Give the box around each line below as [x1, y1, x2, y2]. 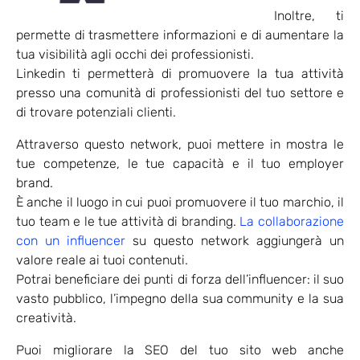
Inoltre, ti [274, 8, 344, 24]
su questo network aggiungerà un [125, 233, 344, 249]
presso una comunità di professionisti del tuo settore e [16, 85, 344, 101]
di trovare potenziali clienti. [16, 104, 176, 121]
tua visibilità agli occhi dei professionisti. [16, 47, 254, 63]
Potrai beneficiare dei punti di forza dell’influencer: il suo [16, 272, 344, 288]
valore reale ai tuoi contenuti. [16, 252, 188, 268]
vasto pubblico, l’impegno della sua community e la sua [16, 291, 344, 307]
